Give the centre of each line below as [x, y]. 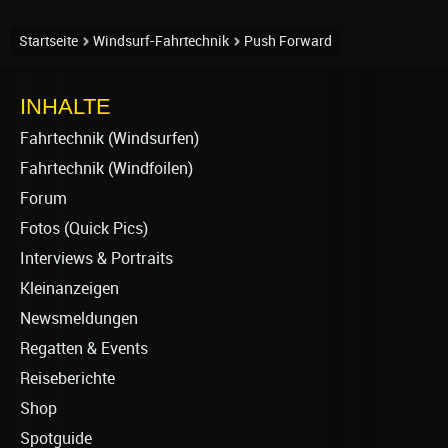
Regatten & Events [84, 348]
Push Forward [288, 40]
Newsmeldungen [79, 318]
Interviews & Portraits [96, 258]
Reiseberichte [67, 378]
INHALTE [65, 106]
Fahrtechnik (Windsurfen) [109, 138]
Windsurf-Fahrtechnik [161, 40]
